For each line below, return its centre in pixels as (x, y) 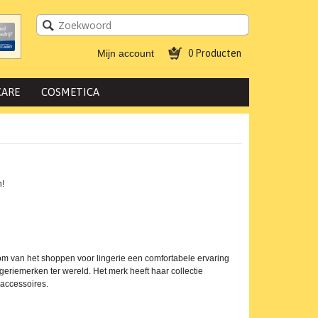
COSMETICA (70, 92)
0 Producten (215, 53)
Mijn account (126, 53)
